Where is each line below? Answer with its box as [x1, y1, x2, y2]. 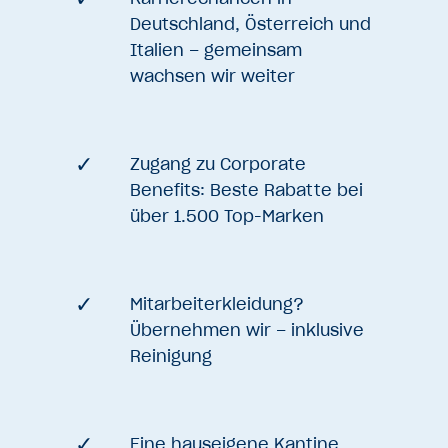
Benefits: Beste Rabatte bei [130, 179, 363, 200]
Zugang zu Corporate [130, 153, 306, 174]
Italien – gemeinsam [130, 39, 302, 60]
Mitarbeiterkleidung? [130, 293, 304, 314]
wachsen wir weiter [130, 65, 295, 86]
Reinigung [130, 345, 212, 366]
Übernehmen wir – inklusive [130, 319, 364, 340]
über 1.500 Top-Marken [130, 205, 324, 226]
